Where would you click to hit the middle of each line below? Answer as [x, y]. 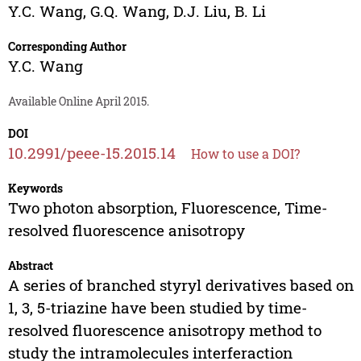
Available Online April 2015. [78, 102]
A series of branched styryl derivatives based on [180, 285]
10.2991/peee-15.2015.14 [91, 153]
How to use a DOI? [245, 154]
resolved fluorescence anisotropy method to [164, 330]
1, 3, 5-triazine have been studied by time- [157, 308]
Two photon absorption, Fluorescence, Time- [167, 208]
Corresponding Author [67, 47]
